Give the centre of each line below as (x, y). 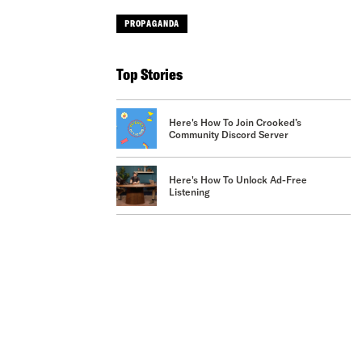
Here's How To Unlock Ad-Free (238, 179)
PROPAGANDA (152, 23)
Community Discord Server (228, 134)
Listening (189, 192)
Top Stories (149, 74)
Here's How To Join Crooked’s (235, 122)
